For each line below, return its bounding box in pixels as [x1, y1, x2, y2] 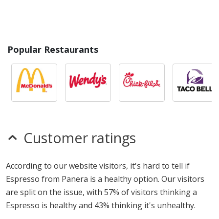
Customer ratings [23, 128, 136, 147]
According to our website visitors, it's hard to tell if [6, 160, 190, 171]
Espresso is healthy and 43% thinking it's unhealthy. [6, 200, 196, 211]
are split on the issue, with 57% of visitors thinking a [6, 187, 197, 197]
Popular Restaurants [7, 44, 98, 55]
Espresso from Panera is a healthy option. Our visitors [6, 174, 204, 184]
